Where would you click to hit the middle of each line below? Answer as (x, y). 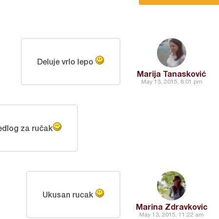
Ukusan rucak (69, 194)
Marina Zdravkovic (172, 207)
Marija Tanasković (172, 74)
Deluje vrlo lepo (66, 61)
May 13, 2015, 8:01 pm (172, 82)
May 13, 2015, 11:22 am (172, 215)
